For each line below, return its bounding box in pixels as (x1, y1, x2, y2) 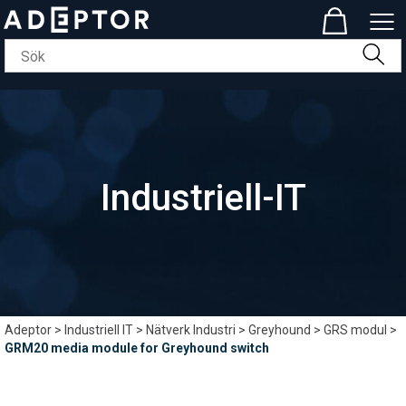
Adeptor (5, 323, 52, 337)
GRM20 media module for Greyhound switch (5, 341, 269, 355)
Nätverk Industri (146, 323, 236, 337)
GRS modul (324, 323, 387, 337)
